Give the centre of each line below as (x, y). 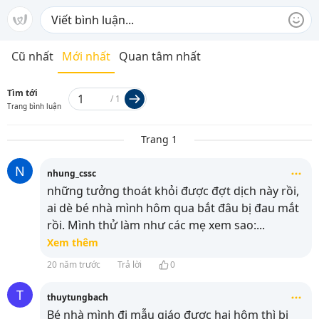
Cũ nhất (32, 56)
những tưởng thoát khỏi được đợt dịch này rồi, (173, 191)
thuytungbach (78, 297)
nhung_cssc (72, 173)
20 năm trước (74, 265)
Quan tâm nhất (160, 56)
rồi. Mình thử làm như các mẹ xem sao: (152, 225)
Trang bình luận (34, 106)
